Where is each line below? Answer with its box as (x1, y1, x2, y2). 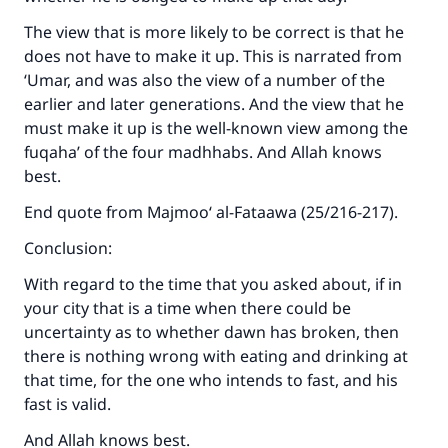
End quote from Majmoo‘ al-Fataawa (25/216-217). (24, 201, 398, 223)
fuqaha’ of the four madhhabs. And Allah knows (24, 141, 382, 163)
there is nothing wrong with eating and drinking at (24, 345, 408, 367)
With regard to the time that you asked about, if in (24, 273, 402, 295)
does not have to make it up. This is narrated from (24, 45, 402, 67)
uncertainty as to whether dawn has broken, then (24, 321, 399, 343)
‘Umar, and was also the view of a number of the (24, 69, 385, 91)
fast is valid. (24, 393, 111, 415)
